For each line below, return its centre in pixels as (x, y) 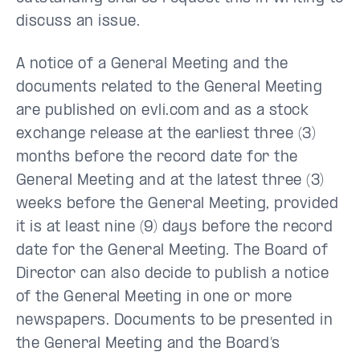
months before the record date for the (157, 158)
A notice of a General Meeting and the (152, 65)
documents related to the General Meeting (170, 88)
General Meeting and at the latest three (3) (170, 181)
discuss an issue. (78, 22)
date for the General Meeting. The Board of (172, 251)
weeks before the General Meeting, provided (178, 205)
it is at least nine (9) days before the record (175, 228)
